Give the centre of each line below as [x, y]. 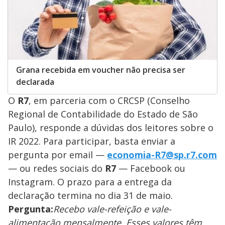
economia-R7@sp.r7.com [162, 155]
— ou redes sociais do [57, 168]
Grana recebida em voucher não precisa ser [101, 70]
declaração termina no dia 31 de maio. [90, 196]
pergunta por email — [58, 155]
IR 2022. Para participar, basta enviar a [92, 141]
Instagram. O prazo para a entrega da [90, 182]
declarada [35, 82]
